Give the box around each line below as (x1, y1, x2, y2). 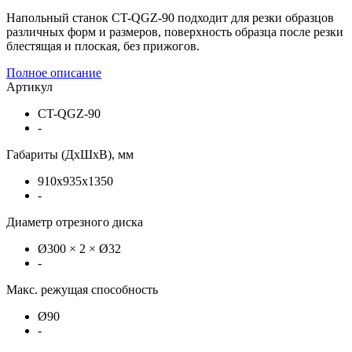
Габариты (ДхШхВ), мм (6, 147, 134, 161)
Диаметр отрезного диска (6, 214, 143, 229)
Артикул (6, 79, 53, 93)
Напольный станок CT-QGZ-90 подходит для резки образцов (6, 10, 334, 24)
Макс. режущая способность (6, 282, 158, 296)
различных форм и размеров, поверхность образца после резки (6, 24, 343, 38)
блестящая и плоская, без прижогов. (6, 38, 200, 53)
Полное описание (6, 65, 101, 79)
